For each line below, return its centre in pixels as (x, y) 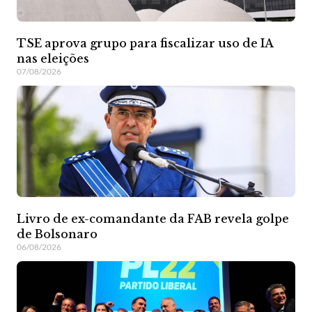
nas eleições (53, 58)
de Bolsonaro (57, 234)
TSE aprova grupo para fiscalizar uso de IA (145, 43)
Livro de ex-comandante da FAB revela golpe (153, 218)
